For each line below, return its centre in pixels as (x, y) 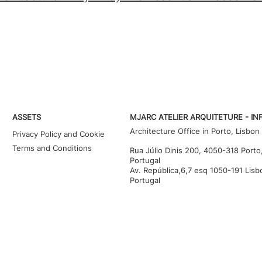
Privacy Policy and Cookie (58, 134)
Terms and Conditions (52, 148)
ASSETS (26, 117)
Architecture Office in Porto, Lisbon (195, 131)
